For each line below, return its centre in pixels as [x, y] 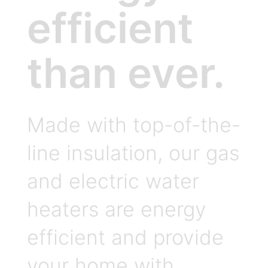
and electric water [113, 181]
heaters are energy [116, 209]
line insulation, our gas [133, 153]
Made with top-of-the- [133, 125]
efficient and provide [125, 237]
